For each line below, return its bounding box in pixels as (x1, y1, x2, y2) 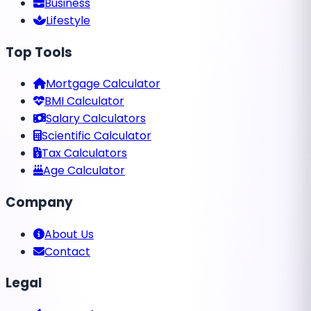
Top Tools (6, 42, 72, 62)
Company (6, 192, 73, 212)
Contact (44, 243, 90, 260)
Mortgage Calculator (46, 76, 160, 92)
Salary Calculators (46, 110, 146, 127)
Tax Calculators (42, 145, 127, 162)
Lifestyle (46, 12, 90, 28)
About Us (44, 226, 94, 242)
